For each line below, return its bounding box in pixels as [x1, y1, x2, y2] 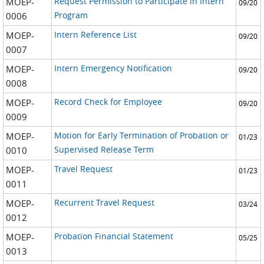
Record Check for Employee [54, 96, 162, 107]
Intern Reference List [54, 29, 137, 40]
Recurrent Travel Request [54, 197, 154, 208]
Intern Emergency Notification [54, 62, 172, 74]
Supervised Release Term [54, 144, 154, 155]
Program [54, 9, 88, 21]
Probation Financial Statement [54, 230, 173, 242]
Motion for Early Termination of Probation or [54, 130, 229, 141]
